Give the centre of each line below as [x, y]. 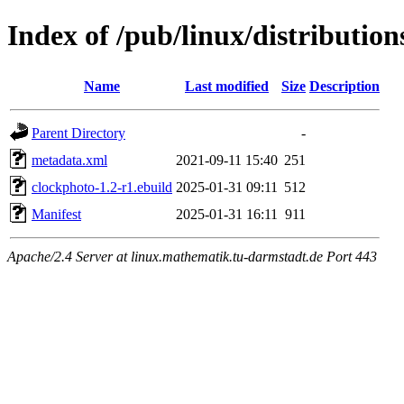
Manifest [56, 214]
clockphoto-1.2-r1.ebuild [102, 187]
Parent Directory [78, 133]
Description [344, 86]
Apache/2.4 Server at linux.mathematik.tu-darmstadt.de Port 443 [192, 256]
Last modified [227, 86]
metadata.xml [69, 160]
